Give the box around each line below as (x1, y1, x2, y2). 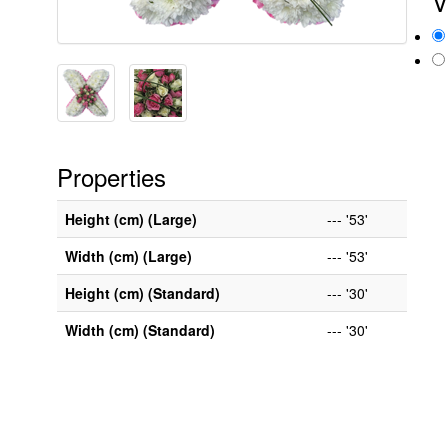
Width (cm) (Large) (65, 245, 192, 266)
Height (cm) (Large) (65, 208, 197, 229)
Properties (57, 158, 166, 194)
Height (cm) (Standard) (65, 282, 220, 303)
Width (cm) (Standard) (65, 319, 215, 340)
